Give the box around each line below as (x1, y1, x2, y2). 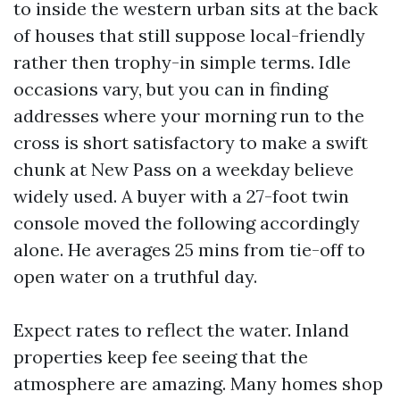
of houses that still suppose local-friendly (13, 24, 365, 46)
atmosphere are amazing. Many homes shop (13, 372, 383, 395)
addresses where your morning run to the (13, 104, 364, 127)
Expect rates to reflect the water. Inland (13, 319, 349, 341)
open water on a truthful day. (13, 265, 257, 287)
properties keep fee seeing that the (13, 346, 308, 368)
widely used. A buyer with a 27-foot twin (13, 185, 349, 207)
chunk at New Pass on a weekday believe (13, 158, 354, 180)
